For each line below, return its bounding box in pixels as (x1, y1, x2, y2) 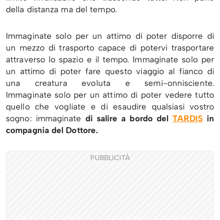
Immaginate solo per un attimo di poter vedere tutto (6, 90, 214, 100)
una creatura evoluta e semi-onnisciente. (6, 78, 214, 88)
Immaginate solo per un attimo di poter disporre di (6, 31, 214, 41)
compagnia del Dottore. (6, 125, 99, 136)
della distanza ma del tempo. (6, 4, 117, 15)
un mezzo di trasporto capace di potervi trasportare (6, 43, 214, 53)
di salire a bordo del (81, 113, 173, 124)
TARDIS (172, 113, 203, 124)
